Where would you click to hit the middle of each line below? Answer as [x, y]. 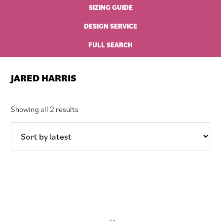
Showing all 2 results [45, 109]
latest [88, 130]
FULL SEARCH [110, 45]
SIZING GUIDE [110, 7]
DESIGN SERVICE [110, 26]
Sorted [89, 108]
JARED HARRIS [44, 78]
